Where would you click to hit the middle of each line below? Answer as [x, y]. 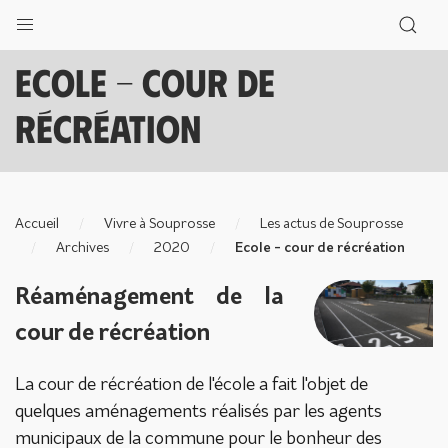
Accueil [37, 224]
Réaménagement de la [149, 298]
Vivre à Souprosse [159, 224]
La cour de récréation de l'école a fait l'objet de [191, 385]
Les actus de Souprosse [331, 224]
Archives [82, 248]
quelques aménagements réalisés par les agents [198, 412]
